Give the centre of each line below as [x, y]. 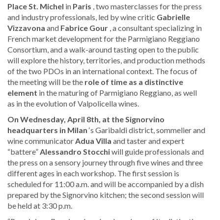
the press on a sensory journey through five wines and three [105, 163]
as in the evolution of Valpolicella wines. [73, 104]
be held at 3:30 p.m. [40, 206]
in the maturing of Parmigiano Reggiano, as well [117, 93]
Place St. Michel [36, 6]
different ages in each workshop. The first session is [93, 173]
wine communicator [41, 141]
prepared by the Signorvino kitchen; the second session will [106, 195]
